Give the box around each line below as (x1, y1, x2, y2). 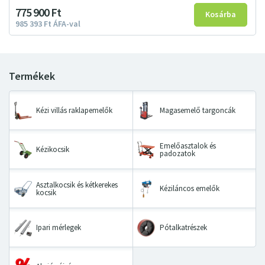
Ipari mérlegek (36, 222, 81, 233)
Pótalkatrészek (159, 222, 207, 233)
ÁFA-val (53, 18, 80, 30)
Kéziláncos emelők (159, 183, 219, 194)
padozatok (159, 148, 195, 159)
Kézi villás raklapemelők (36, 105, 112, 116)
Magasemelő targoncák (159, 105, 235, 116)
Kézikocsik (36, 144, 69, 155)
